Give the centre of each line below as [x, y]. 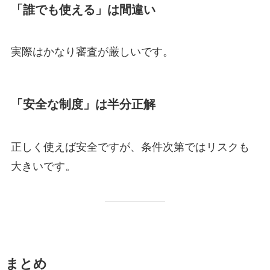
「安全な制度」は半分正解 [83, 104]
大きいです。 [43, 165]
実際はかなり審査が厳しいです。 [92, 51]
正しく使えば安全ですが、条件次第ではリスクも [130, 146]
